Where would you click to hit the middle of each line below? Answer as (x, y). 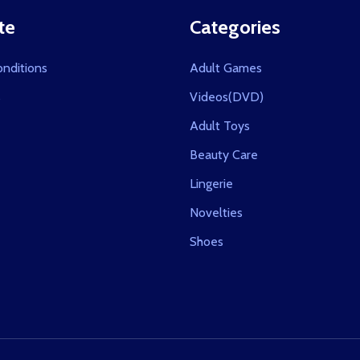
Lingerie (211, 183)
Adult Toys (220, 125)
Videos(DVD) (227, 96)
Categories (235, 27)
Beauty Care (224, 154)
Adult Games (226, 67)
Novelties (216, 212)
